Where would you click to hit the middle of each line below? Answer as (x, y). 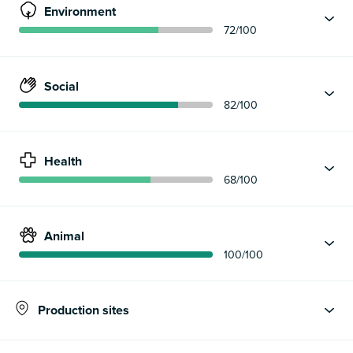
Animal (64, 237)
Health (63, 162)
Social (61, 87)
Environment (80, 12)
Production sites (84, 310)
